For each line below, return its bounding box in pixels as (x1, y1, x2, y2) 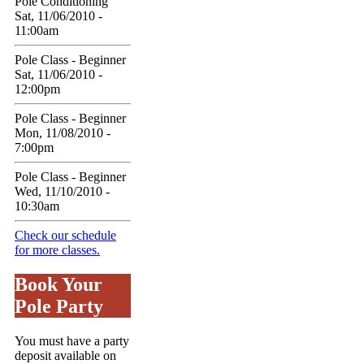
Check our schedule (15, 227, 116, 242)
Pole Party (15, 295, 103, 317)
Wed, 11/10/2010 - (15, 184, 110, 198)
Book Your (15, 273, 102, 295)
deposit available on (15, 348, 116, 362)
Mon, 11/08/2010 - (15, 125, 110, 140)
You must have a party (15, 333, 129, 348)
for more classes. (15, 242, 100, 257)
